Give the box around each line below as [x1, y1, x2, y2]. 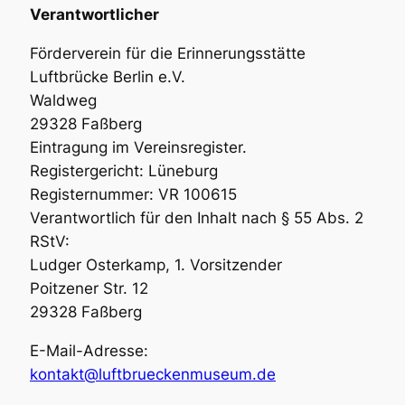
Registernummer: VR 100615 [29, 184, 237, 203]
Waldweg [29, 90, 97, 109]
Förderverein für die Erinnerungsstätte [29, 43, 306, 62]
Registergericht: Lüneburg [29, 161, 218, 180]
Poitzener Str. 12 [29, 278, 148, 297]
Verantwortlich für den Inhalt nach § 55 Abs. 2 [29, 208, 363, 227]
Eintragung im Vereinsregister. [29, 137, 247, 156]
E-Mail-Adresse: [29, 341, 148, 360]
